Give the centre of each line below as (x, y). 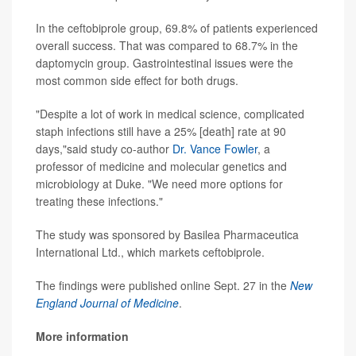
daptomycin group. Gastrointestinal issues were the (164, 63)
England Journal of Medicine (107, 303)
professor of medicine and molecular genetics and (161, 166)
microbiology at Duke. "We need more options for (159, 184)
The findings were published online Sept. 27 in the (163, 285)
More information (82, 336)
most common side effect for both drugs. (137, 80)
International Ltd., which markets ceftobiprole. (150, 252)
